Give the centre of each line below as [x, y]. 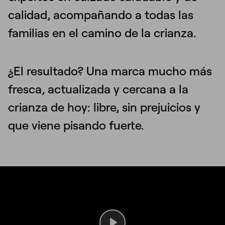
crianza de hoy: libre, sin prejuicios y [104, 107]
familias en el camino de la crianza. [104, 32]
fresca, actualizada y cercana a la [98, 89]
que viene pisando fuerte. [76, 125]
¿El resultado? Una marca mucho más [110, 71]
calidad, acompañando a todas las [101, 14]
